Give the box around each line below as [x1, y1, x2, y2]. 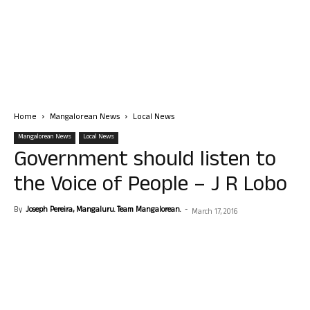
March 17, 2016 [192, 206, 237, 219]
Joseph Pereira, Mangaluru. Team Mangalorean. [26, 204, 181, 217]
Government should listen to [14, 143, 276, 180]
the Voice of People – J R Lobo [14, 168, 287, 205]
